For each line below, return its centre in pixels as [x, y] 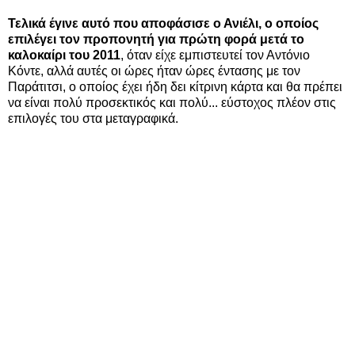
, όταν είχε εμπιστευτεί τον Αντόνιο [215, 55]
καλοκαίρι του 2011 [64, 55]
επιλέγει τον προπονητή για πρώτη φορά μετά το [156, 39]
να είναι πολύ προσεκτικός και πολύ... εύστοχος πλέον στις [172, 102]
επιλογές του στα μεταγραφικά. [93, 118]
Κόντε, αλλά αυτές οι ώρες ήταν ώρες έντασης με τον [154, 71]
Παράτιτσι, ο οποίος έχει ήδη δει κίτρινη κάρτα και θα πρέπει [175, 86]
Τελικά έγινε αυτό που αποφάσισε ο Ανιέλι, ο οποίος [163, 23]
